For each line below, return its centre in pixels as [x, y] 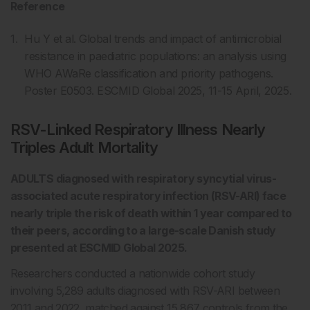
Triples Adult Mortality [84, 147]
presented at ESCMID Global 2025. [99, 248]
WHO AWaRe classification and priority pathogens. [149, 73]
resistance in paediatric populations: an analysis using [155, 56]
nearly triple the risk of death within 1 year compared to [151, 213]
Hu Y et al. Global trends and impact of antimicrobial [153, 39]
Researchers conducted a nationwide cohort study [133, 273]
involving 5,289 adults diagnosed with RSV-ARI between [145, 291]
